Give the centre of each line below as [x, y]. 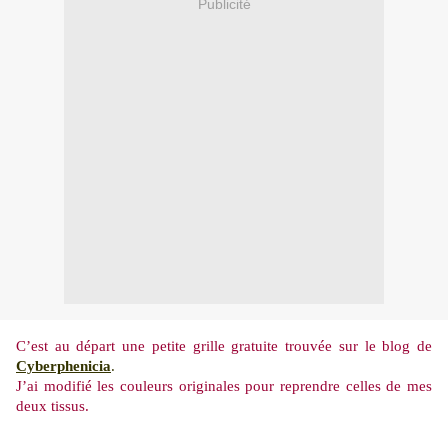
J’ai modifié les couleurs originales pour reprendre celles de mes [224, 386]
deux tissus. [52, 406]
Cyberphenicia [63, 366]
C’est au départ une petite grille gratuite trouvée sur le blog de [224, 346]
